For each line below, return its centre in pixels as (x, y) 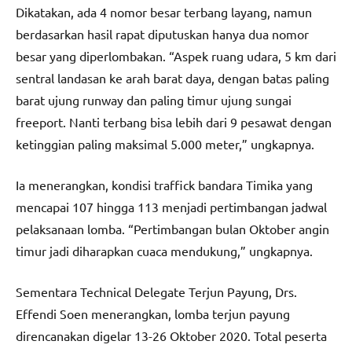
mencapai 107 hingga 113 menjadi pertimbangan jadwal (171, 207)
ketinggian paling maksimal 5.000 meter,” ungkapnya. (165, 144)
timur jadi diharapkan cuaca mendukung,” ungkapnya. (164, 251)
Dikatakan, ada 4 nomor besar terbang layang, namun (164, 12)
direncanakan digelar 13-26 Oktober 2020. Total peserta (171, 336)
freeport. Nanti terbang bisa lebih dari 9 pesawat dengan (174, 122)
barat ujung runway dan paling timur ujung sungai (154, 100)
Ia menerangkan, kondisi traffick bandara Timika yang (164, 185)
